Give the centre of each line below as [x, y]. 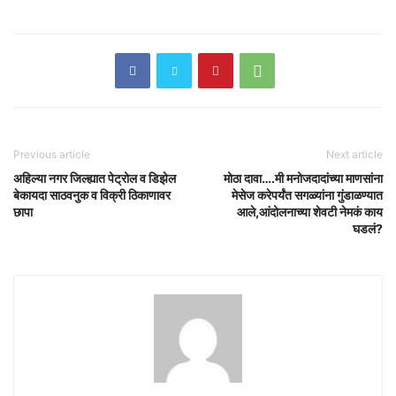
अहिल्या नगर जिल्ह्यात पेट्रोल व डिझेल [95, 178]
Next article [354, 154]
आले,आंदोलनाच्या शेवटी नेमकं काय [310, 211]
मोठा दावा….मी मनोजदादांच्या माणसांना [303, 178]
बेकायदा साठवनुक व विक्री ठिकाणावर [92, 194]
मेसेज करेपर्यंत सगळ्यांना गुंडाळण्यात [307, 194]
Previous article [52, 154]
